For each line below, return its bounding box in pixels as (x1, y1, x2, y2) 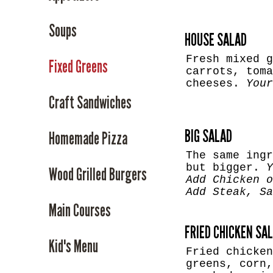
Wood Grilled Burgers (48, 164, 147, 185)
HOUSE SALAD (184, 30, 247, 51)
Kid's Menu (48, 236, 98, 257)
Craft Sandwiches (48, 92, 132, 113)
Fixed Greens (48, 56, 108, 77)
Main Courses (48, 200, 111, 221)
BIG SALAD (184, 126, 232, 147)
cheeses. (185, 77, 246, 90)
